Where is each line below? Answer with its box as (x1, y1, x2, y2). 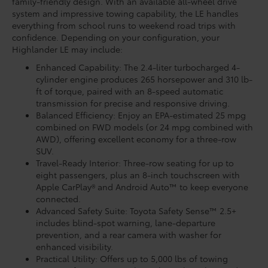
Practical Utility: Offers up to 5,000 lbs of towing (36, 252, 228, 264)
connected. (36, 192, 81, 205)
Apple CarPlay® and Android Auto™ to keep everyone (36, 180, 248, 193)
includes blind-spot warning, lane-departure (36, 216, 215, 229)
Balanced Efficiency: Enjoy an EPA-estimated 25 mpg (36, 108, 246, 121)
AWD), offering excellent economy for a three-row (36, 132, 236, 145)
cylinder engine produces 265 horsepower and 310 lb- (36, 72, 252, 85)
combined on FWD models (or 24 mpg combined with (36, 120, 253, 133)
